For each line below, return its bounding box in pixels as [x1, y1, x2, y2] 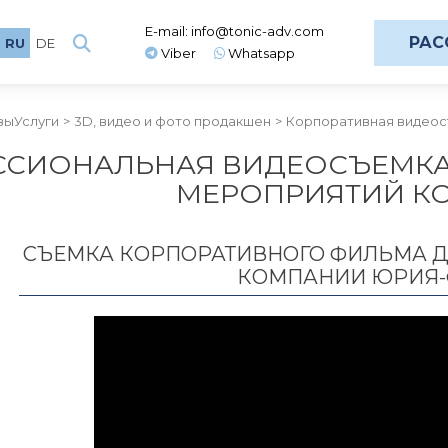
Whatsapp [225, 45, 295, 61]
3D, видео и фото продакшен [74, 113, 271, 129]
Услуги [14, 113, 59, 129]
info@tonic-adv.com [191, 23, 324, 39]
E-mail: [145, 23, 191, 39]
